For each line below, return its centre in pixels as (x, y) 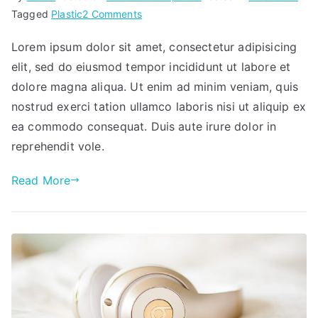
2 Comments (112, 13)
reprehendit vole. (58, 146)
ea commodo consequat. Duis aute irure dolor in (144, 126)
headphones (170, 48)
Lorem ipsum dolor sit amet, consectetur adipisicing (154, 46)
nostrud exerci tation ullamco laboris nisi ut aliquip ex (159, 106)
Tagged (32, 13)
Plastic (67, 13)
